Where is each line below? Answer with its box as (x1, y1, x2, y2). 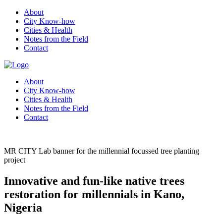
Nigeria (4, 201, 42, 214)
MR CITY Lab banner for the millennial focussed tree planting (4, 147, 199, 155)
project (4, 156, 25, 164)
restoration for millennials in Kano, (4, 187, 184, 201)
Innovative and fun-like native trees (4, 174, 184, 187)
